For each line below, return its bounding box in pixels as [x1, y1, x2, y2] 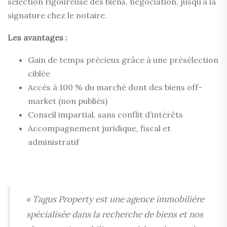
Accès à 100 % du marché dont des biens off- [28, 82, 202, 92]
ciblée [28, 68, 50, 79]
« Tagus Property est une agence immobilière [25, 194, 204, 205]
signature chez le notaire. [8, 10, 107, 20]
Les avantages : [8, 32, 67, 43]
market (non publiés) [28, 96, 107, 106]
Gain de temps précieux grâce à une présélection [28, 55, 218, 65]
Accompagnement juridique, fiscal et [28, 123, 171, 133]
